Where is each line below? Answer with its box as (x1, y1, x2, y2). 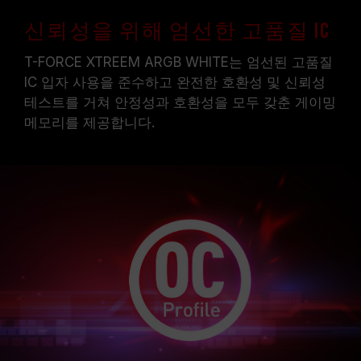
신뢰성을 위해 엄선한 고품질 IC (24, 19, 330, 44)
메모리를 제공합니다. (24, 114, 155, 131)
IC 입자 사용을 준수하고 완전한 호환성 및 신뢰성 (24, 74, 326, 90)
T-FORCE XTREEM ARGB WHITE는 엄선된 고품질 (24, 54, 333, 70)
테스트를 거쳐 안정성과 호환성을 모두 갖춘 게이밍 (24, 94, 336, 110)
